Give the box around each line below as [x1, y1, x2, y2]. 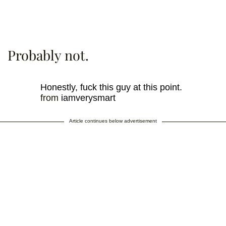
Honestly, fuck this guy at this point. [40, 82, 182, 93]
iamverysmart [61, 93, 116, 103]
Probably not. [8, 46, 89, 65]
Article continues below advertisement [69, 118, 157, 124]
